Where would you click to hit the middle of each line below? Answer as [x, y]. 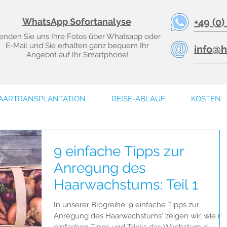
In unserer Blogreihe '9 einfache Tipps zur [126, 205]
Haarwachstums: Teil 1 [126, 185]
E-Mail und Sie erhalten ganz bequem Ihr [77, 46]
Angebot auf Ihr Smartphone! [77, 55]
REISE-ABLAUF [138, 99]
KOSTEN [206, 99]
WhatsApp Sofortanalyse [77, 22]
